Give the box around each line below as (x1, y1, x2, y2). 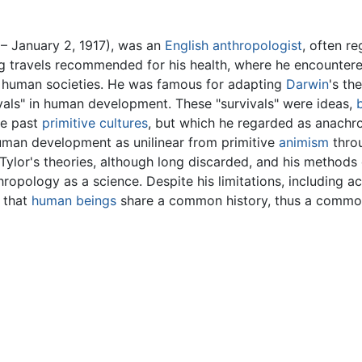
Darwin (286, 76, 329, 93)
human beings (32, 192, 116, 209)
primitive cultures (42, 115, 148, 132)
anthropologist (213, 37, 302, 54)
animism (279, 134, 329, 151)
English (165, 37, 208, 54)
